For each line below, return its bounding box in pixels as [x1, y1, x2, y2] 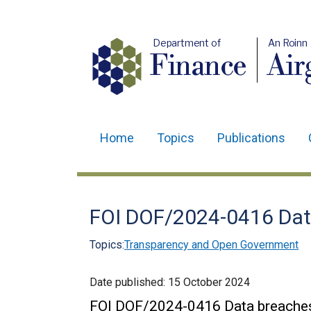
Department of [152, 37, 221, 49]
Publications [217, 131, 285, 145]
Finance [150, 49, 248, 84]
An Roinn [268, 37, 308, 49]
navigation [90, 169, 169, 190]
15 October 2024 [168, 276, 250, 289]
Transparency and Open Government [124, 238, 299, 251]
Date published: [90, 276, 168, 289]
